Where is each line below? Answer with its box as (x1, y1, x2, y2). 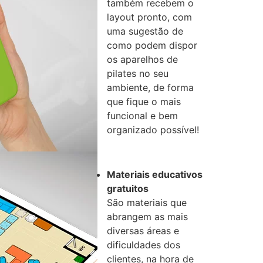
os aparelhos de (107, 53, 178, 65)
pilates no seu (107, 67, 168, 79)
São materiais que (107, 197, 187, 209)
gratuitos (107, 183, 149, 195)
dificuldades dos (107, 239, 180, 251)
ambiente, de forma (107, 81, 194, 93)
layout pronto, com (107, 11, 192, 23)
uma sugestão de (107, 25, 183, 37)
